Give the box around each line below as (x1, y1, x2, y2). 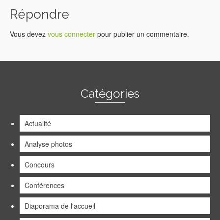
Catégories (81, 86, 139, 101)
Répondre (10, 7, 69, 22)
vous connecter (48, 29, 95, 39)
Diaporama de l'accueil (25, 201, 95, 211)
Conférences (25, 180, 64, 191)
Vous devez (10, 29, 48, 39)
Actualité (25, 118, 51, 129)
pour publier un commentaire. (95, 29, 189, 39)
